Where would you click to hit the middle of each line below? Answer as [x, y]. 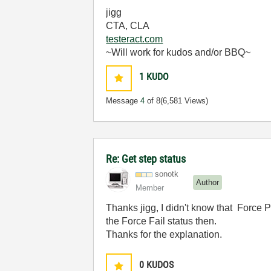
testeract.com [135, 39]
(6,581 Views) [184, 101]
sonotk [167, 174]
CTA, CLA [128, 26]
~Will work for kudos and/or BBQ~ [178, 52]
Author [208, 182]
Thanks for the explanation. [164, 234]
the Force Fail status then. [162, 221]
